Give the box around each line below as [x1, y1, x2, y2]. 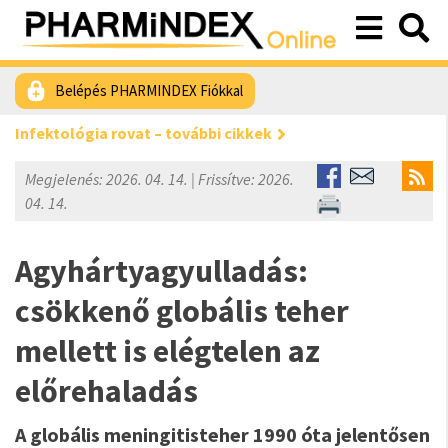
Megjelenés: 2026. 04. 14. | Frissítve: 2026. [25, 169, 294, 189]
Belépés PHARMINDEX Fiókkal [55, 81, 243, 100]
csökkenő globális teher [15, 291, 349, 331]
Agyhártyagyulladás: [15, 251, 308, 291]
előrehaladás [15, 371, 198, 411]
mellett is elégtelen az [15, 331, 320, 371]
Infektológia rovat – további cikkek [15, 123, 272, 143]
